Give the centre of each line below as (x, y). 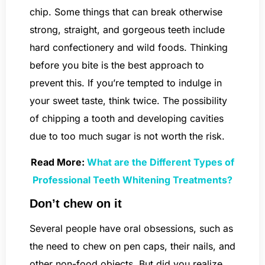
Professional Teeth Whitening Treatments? (132, 180)
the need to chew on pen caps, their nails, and (132, 246)
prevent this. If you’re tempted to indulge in (126, 83)
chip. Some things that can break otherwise (126, 12)
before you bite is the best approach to (117, 65)
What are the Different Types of (161, 162)
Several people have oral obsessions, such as (131, 229)
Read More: (59, 162)
